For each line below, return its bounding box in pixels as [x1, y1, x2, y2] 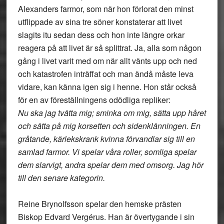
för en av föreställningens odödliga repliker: [17, 94, 170, 105]
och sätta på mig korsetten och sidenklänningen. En [17, 120, 200, 131]
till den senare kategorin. [17, 172, 105, 183]
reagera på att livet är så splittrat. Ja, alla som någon [17, 42, 201, 53]
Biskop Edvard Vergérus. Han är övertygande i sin [17, 211, 194, 222]
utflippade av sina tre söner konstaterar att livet [17, 16, 182, 27]
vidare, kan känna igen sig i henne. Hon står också [17, 81, 196, 92]
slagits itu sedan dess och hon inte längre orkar [17, 29, 184, 40]
